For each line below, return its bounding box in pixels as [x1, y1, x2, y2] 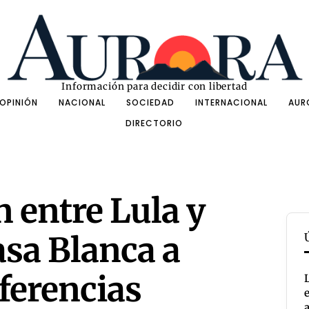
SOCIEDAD [126, 97, 175, 109]
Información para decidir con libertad [61, 81, 248, 93]
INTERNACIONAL [195, 97, 268, 109]
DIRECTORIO [126, 117, 183, 130]
